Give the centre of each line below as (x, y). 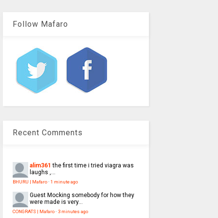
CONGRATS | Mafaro (33, 212)
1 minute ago (64, 182)
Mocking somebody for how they (91, 195)
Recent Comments (47, 133)
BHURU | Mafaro (30, 182)
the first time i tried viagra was (93, 166)
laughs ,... (42, 173)
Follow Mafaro (40, 24)
